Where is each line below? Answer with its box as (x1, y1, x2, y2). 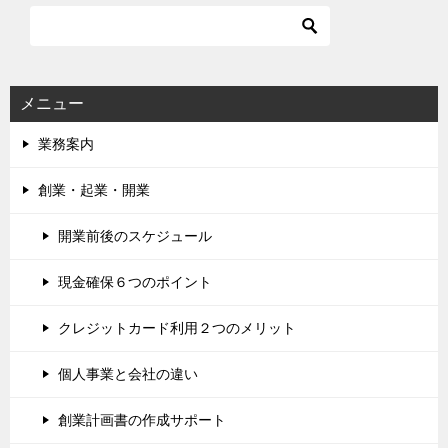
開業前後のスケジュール (58, 227, 212, 244)
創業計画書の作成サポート (58, 411, 226, 428)
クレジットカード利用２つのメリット (58, 319, 296, 336)
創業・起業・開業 (38, 181, 150, 198)
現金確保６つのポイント (58, 273, 212, 290)
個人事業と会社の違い (58, 365, 198, 382)
